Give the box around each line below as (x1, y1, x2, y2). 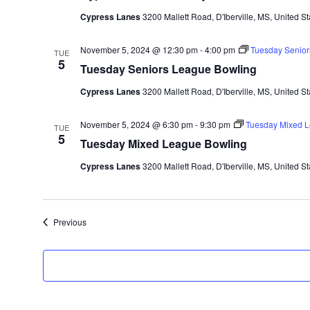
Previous (53, 216, 86, 228)
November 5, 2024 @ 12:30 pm (80, 44, 198, 55)
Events (85, 215, 111, 227)
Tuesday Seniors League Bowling (80, 61, 257, 77)
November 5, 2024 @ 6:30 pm (80, 118, 193, 130)
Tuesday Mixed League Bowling (80, 136, 247, 152)
